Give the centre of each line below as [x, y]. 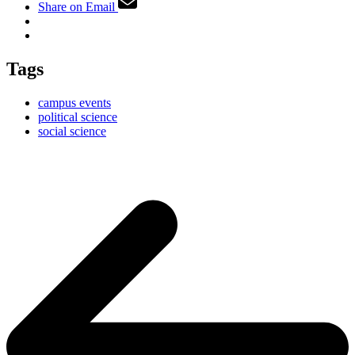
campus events [74, 102]
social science [72, 131]
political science [78, 116]
